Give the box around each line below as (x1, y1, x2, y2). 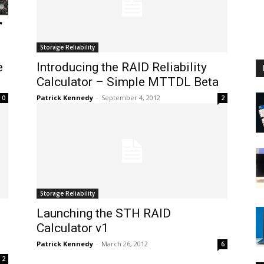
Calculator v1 (37, 221, 108, 235)
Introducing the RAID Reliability (37, 60, 207, 74)
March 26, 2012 (101, 239, 148, 248)
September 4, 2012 (101, 93, 160, 102)
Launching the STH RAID (37, 206, 171, 220)
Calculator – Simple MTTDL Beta (37, 75, 219, 89)
